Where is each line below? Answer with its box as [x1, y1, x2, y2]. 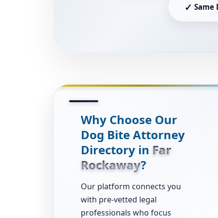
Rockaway [81, 157, 141, 173]
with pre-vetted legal [81, 194, 157, 205]
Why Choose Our [81, 111, 177, 128]
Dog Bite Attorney [81, 127, 185, 143]
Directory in [81, 142, 152, 158]
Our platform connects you [81, 181, 181, 192]
